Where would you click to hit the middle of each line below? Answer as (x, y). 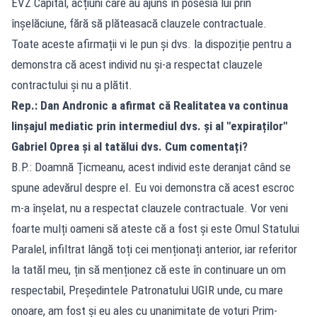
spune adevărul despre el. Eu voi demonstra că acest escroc (153, 188)
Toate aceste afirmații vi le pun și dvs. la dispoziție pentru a (151, 44)
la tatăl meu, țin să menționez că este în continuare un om (149, 270)
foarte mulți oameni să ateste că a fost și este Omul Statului (155, 229)
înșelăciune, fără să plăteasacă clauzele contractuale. (139, 24)
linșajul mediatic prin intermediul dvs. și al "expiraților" (149, 126)
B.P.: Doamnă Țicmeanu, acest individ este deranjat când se (151, 167)
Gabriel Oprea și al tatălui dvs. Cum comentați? (131, 147)
